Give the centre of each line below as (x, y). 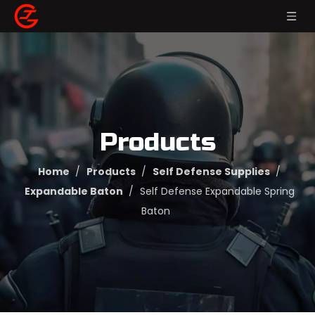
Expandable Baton (73, 191)
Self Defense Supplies (211, 172)
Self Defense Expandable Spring (217, 191)
